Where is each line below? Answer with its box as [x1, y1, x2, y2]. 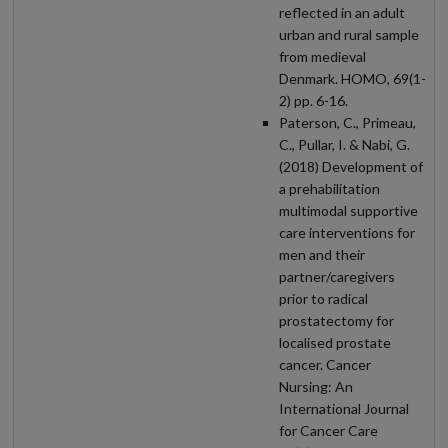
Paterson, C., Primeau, [279, 113, 416, 131]
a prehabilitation [279, 179, 380, 197]
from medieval [279, 47, 366, 65]
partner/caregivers [279, 267, 395, 285]
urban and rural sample [279, 25, 419, 43]
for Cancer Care [279, 421, 378, 439]
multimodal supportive [279, 201, 418, 219]
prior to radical [279, 289, 368, 307]
